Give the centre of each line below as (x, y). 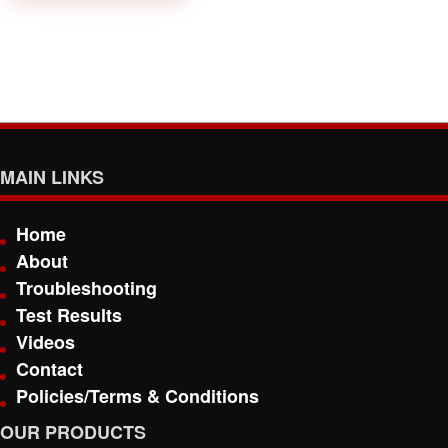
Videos (45, 342)
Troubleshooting (86, 288)
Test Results (69, 315)
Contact (49, 369)
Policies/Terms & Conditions (137, 396)
